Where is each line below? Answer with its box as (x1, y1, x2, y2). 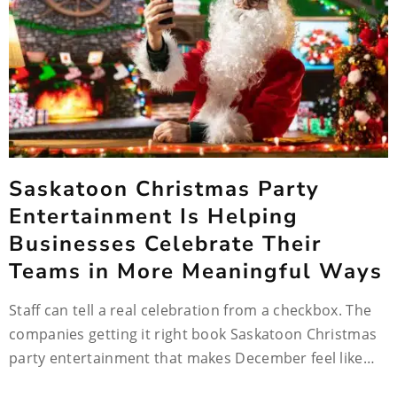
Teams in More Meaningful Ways (9, 257, 383, 285)
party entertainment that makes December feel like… (9, 348, 375, 368)
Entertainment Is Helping (9, 202, 299, 230)
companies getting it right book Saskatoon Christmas (9, 324, 378, 344)
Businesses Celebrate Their (9, 230, 322, 258)
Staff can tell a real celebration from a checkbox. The (9, 300, 372, 320)
